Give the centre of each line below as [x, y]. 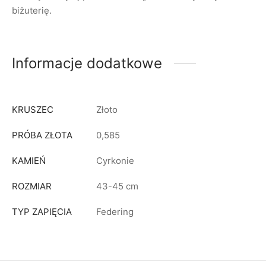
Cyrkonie [115, 160]
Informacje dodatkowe [87, 63]
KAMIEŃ [29, 160]
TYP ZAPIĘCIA [42, 211]
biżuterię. [32, 10]
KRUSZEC [33, 109]
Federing [115, 211]
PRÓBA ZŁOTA [42, 135]
